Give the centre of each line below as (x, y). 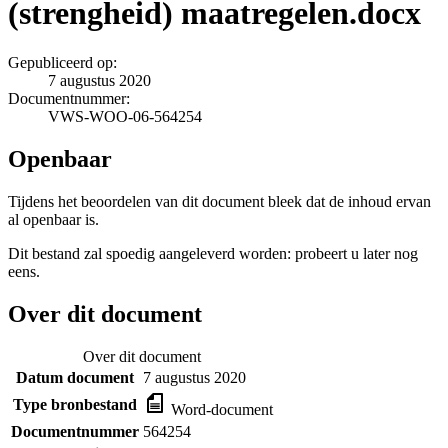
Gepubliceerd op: (62, 62)
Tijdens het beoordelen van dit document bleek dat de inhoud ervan (219, 201)
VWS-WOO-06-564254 (125, 116)
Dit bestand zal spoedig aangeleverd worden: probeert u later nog (213, 253)
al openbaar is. (53, 219)
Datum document (75, 377)
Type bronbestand (75, 404)
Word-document (220, 409)
